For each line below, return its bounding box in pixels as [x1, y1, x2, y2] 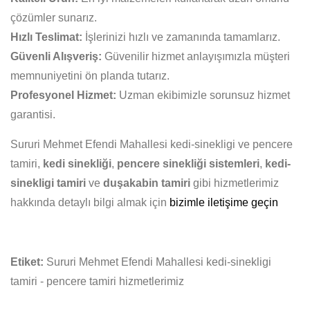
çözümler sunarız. [10, 12, 97, 24]
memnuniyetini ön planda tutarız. [10, 70, 170, 82]
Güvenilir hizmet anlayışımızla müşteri [102, 51, 290, 62]
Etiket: [10, 256, 44, 268]
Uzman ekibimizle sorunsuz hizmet [116, 89, 290, 101]
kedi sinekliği [43, 158, 111, 170]
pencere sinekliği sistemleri [117, 158, 259, 170]
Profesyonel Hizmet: [10, 89, 116, 101]
